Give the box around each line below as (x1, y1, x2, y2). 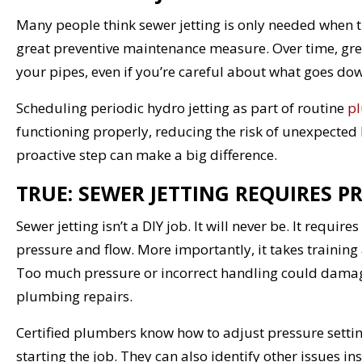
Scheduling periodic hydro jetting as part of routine (16, 98, 347, 117)
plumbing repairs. (16, 286, 133, 305)
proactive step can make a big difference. (16, 145, 277, 164)
